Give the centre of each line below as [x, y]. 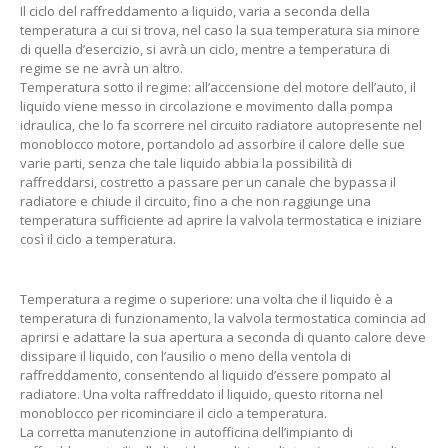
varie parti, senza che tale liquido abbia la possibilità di [186, 163]
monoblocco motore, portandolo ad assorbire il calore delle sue [212, 144]
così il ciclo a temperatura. [98, 239]
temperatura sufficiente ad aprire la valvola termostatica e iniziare [221, 220]
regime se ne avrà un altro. [101, 68]
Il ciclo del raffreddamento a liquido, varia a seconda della [195, 11]
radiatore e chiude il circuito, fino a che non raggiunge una [195, 201]
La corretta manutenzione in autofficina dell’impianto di [186, 432]
